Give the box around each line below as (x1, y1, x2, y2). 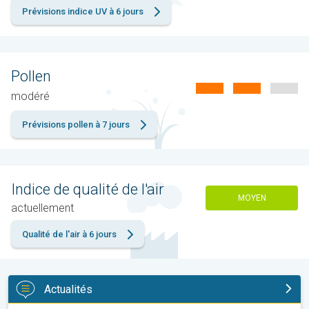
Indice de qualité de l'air (11, 181, 164, 199)
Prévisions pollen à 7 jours (22, 119, 130, 130)
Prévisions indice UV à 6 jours (22, 6, 143, 17)
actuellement (11, 201, 74, 215)
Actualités (44, 282, 92, 296)
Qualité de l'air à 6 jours (22, 229, 117, 240)
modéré (11, 90, 50, 103)
